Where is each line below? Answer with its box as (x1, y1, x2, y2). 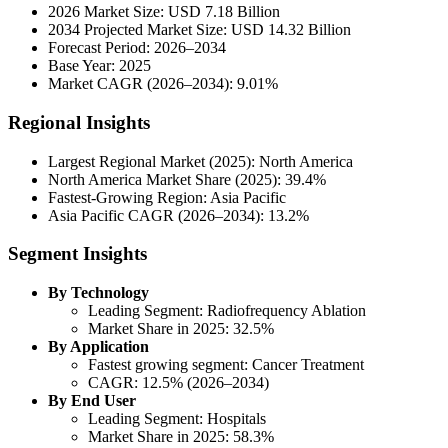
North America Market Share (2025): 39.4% (48, 170, 326, 188)
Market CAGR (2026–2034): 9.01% (48, 75, 278, 93)
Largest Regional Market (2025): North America (48, 152, 353, 170)
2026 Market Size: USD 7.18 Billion (48, 3, 280, 21)
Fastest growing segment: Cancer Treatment (88, 356, 364, 374)
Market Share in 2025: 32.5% (88, 320, 274, 338)
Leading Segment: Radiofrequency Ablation (88, 302, 366, 320)
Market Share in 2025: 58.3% (88, 428, 274, 446)
